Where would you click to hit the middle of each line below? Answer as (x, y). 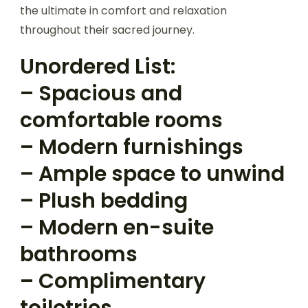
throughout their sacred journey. (107, 30)
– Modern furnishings (132, 147)
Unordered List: (98, 66)
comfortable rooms (121, 120)
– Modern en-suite (117, 227)
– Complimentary (113, 281)
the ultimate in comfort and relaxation (123, 10)
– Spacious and (101, 93)
